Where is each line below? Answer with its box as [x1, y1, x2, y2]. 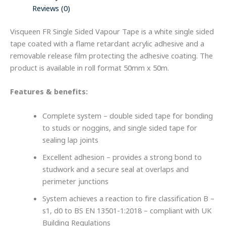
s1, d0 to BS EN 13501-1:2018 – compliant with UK [42, 205, 211, 216]
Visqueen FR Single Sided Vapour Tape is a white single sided [10, 26, 214, 37]
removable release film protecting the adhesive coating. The [10, 50, 213, 62]
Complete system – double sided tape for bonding [42, 110, 213, 122]
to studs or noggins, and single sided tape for [42, 122, 197, 134]
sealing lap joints [42, 134, 100, 146]
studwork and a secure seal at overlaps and [42, 163, 189, 175]
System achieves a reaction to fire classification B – [42, 193, 214, 204]
